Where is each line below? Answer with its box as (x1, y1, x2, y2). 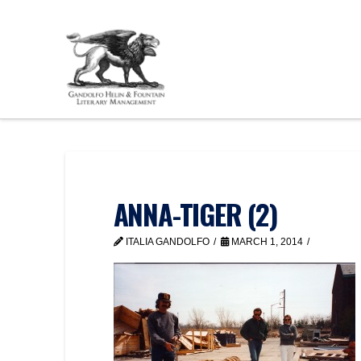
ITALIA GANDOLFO (122, 236, 210, 247)
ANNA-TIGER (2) (113, 193, 277, 234)
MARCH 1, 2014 (228, 236, 303, 247)
